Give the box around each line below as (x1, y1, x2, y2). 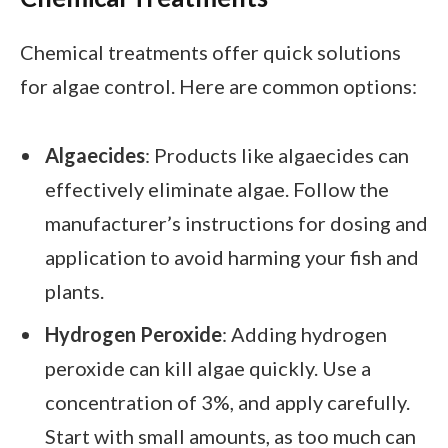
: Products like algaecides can (145, 143, 409, 168)
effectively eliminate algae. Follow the (45, 177, 389, 202)
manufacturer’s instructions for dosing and (45, 211, 428, 236)
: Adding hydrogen (222, 321, 387, 346)
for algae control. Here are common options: (20, 74, 417, 98)
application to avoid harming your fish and (45, 245, 419, 270)
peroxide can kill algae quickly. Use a (45, 355, 371, 380)
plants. (45, 279, 104, 304)
